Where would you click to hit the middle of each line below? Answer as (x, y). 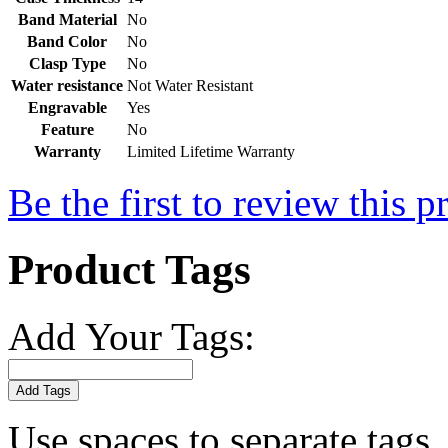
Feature (67, 130)
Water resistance (67, 86)
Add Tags (43, 390)
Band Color (67, 42)
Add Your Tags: (131, 336)
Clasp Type (67, 64)
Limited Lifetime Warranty (211, 152)
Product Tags (129, 270)
